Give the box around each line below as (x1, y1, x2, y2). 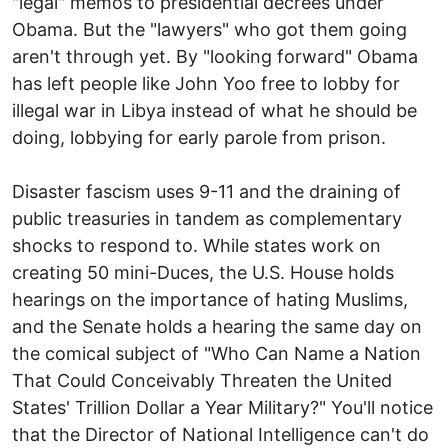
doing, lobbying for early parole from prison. (12, 126, 386, 148)
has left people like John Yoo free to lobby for (12, 72, 400, 94)
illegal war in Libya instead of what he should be (12, 99, 417, 121)
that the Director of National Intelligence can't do (12, 423, 429, 445)
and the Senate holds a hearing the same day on (12, 315, 422, 337)
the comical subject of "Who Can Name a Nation (12, 342, 421, 364)
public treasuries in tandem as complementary (12, 207, 402, 229)
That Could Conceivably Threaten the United (12, 369, 392, 391)
